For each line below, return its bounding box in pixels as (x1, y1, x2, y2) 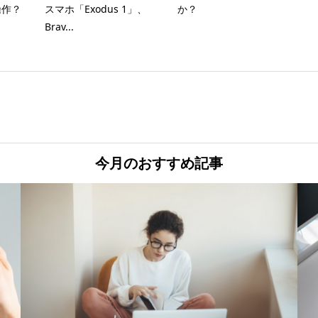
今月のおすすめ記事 (95, 153, 223, 172)
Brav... (44, 19, 74, 33)
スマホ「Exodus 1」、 (44, 1, 147, 16)
